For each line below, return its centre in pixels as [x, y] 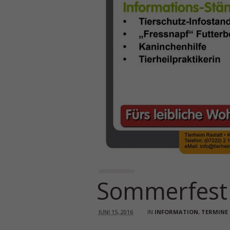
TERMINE [215, 212]
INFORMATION [176, 212]
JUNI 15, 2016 [116, 212]
